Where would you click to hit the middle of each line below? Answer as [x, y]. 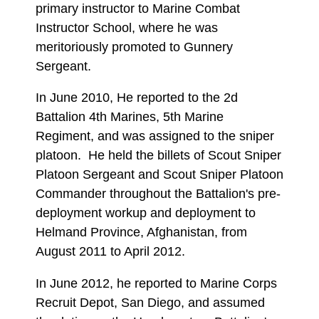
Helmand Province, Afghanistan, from [141, 232]
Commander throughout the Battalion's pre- [158, 194]
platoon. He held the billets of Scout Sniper [158, 156]
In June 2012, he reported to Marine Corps [156, 283]
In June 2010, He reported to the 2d [137, 98]
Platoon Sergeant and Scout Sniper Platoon [159, 175]
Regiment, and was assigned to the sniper [155, 136]
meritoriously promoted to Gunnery [134, 47]
